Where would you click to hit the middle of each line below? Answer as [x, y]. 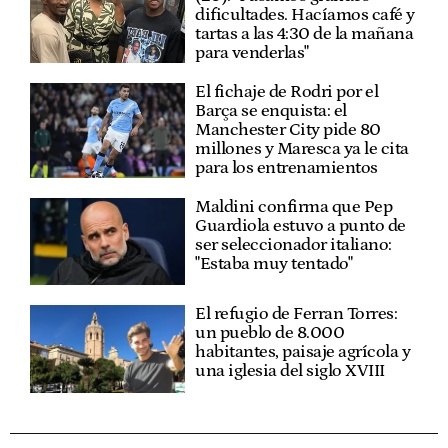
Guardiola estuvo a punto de [300, 225]
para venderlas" [252, 52]
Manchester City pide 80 [288, 129]
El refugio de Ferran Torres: [296, 314]
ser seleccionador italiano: [293, 244]
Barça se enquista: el [271, 110]
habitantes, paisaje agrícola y [303, 352]
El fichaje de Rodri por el [287, 91]
